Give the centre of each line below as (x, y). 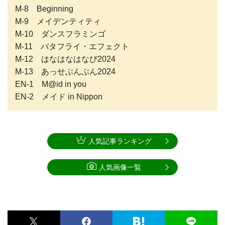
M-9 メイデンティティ (58, 22)
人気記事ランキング (120, 141)
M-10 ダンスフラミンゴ (60, 34)
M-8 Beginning (44, 9)
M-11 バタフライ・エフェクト (72, 47)
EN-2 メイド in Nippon (59, 97)
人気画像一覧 (120, 167)
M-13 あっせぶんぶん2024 (65, 72)
